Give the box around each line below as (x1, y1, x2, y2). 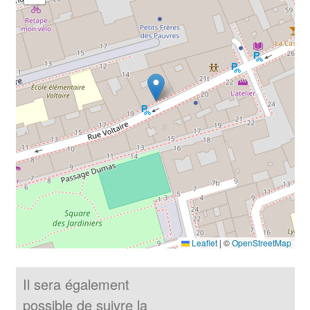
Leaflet (189, 236, 217, 248)
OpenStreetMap (231, 236, 291, 248)
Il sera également (22, 273, 129, 294)
